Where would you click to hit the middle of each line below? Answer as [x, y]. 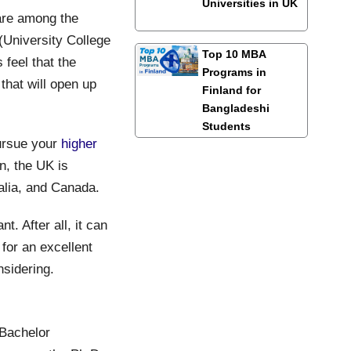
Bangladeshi [235, 108]
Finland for [231, 90]
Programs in [234, 72]
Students [226, 126]
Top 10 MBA [233, 54]
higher [79, 143]
